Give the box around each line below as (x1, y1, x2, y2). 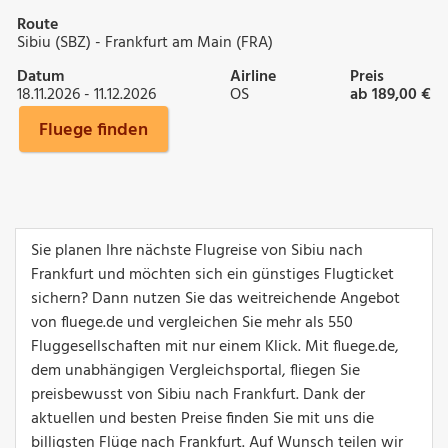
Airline (230, 63, 276, 90)
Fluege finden (39, 115, 148, 145)
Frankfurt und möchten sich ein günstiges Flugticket (31, 261, 394, 288)
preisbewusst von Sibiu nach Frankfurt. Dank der (31, 381, 365, 408)
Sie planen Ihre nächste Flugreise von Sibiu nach (31, 237, 363, 264)
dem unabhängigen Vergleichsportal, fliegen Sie (31, 357, 360, 384)
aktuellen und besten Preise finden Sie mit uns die (31, 405, 374, 432)
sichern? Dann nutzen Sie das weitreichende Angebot (31, 285, 400, 312)
